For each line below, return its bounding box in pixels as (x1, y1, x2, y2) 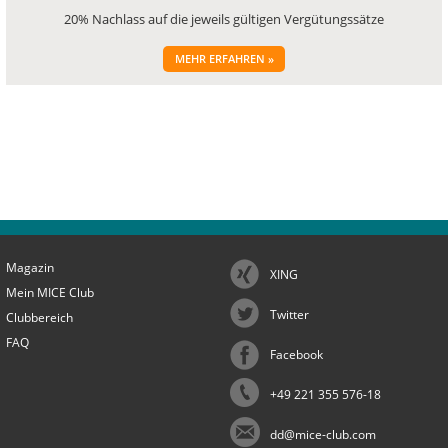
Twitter (270, 306, 309, 324)
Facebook (270, 346, 323, 364)
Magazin (6, 259, 54, 277)
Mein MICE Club (6, 284, 94, 302)
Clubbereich (6, 309, 73, 327)
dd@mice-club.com (270, 426, 376, 444)
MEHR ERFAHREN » (174, 52, 274, 67)
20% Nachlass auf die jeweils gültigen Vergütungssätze (64, 10, 384, 29)
